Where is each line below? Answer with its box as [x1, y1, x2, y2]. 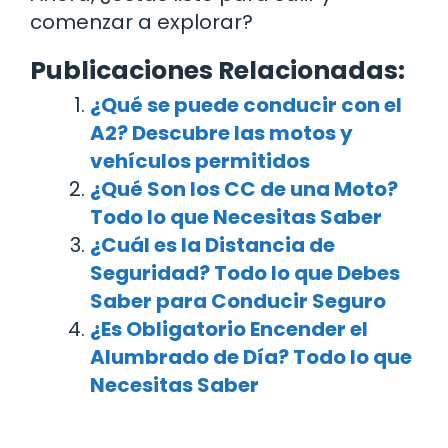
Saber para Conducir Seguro [90, 286, 386, 315]
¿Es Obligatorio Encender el [90, 314, 368, 343]
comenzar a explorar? [30, 7, 253, 36]
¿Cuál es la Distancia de [90, 230, 335, 259]
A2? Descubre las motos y [90, 118, 353, 147]
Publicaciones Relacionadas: [30, 52, 405, 88]
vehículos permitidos [90, 146, 310, 175]
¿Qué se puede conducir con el [90, 90, 402, 119]
